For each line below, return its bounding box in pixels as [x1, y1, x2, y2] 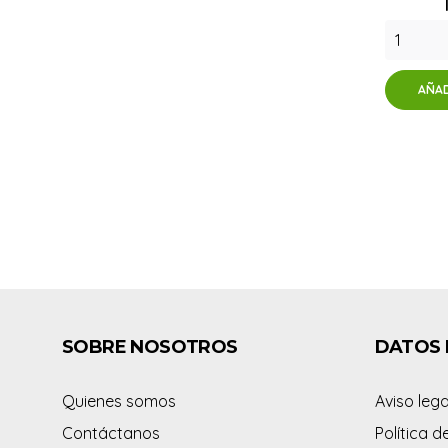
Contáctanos [62, 423, 160, 444]
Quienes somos [62, 391, 176, 412]
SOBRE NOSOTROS [62, 336, 238, 359]
